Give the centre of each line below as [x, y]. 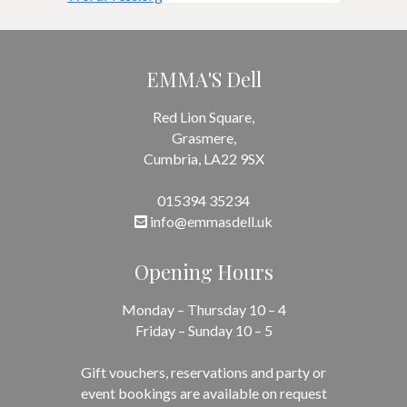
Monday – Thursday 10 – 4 [203, 309]
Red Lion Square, [203, 116]
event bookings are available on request [203, 392]
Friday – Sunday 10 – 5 [203, 330]
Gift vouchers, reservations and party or [203, 372]
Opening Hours [203, 271]
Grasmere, [203, 137]
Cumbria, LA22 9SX [203, 158]
